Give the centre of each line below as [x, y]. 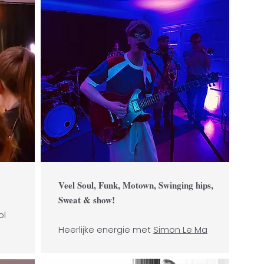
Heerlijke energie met [106, 230]
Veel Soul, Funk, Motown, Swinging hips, [136, 185]
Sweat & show [85, 200]
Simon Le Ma [180, 230]
